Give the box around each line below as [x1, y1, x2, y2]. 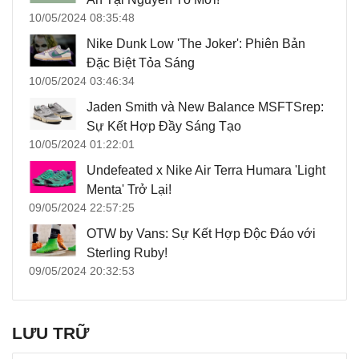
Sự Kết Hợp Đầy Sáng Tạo [87, 119, 241, 133]
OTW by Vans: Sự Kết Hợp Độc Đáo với [87, 226, 316, 240]
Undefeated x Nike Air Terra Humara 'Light [87, 163, 325, 177]
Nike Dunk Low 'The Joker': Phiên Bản [87, 36, 305, 50]
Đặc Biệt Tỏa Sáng [87, 55, 195, 70]
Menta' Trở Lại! [87, 182, 171, 196]
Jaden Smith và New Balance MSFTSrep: [87, 99, 324, 114]
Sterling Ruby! [87, 245, 167, 260]
